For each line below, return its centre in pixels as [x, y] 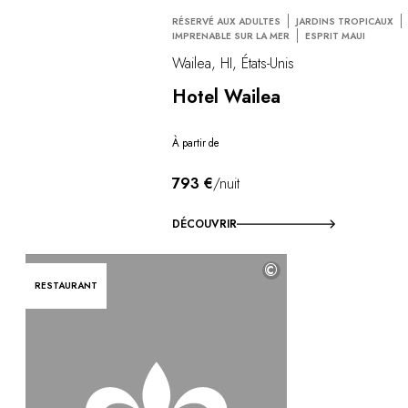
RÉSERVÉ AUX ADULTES [227, 22]
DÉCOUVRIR [205, 224]
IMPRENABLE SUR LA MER [231, 36]
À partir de [196, 143]
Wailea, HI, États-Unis [234, 63]
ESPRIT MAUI [336, 36]
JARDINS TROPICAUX [345, 22]
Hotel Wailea [227, 97]
